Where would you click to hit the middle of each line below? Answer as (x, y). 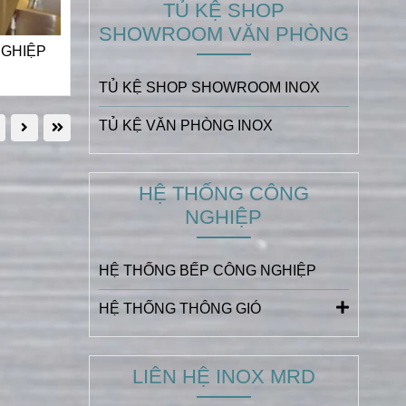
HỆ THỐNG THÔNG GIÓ (179, 308)
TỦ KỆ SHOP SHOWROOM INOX (209, 87)
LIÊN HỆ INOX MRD (223, 376)
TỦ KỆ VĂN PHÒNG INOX (185, 125)
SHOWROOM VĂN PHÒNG (223, 34)
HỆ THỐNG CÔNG (223, 193)
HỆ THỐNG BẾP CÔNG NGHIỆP (207, 270)
